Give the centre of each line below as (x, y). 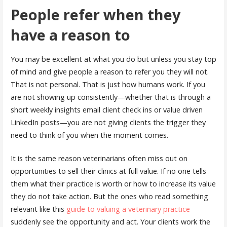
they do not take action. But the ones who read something (109, 197)
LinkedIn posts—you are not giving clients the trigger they (108, 122)
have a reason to (70, 35)
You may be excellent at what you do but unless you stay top (113, 59)
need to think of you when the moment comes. (89, 135)
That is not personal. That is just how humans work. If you (108, 84)
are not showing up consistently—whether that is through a (110, 97)
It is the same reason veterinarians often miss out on (99, 159)
